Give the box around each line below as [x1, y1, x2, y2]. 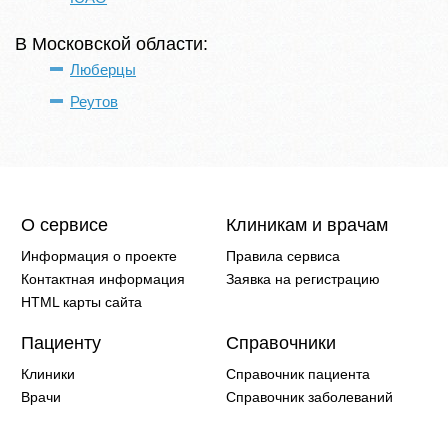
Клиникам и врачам [226, 215, 388, 235]
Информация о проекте [21, 248, 178, 264]
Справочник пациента [226, 366, 370, 382]
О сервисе [21, 215, 109, 235]
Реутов [70, 93, 118, 110]
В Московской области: [15, 34, 208, 54]
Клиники [21, 366, 76, 382]
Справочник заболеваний [226, 389, 393, 405]
